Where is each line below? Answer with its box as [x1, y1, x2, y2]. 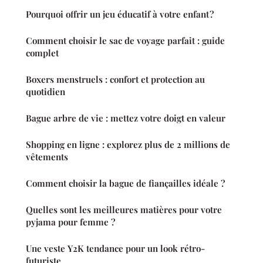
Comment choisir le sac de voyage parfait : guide [26, 34, 225, 46]
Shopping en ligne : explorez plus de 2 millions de [26, 138, 230, 150]
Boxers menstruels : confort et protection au [26, 73, 205, 85]
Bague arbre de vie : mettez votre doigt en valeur [26, 112, 225, 124]
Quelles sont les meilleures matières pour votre [26, 203, 222, 215]
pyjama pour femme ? [26, 215, 115, 228]
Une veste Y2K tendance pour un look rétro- [26, 242, 205, 254]
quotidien [26, 85, 65, 97]
